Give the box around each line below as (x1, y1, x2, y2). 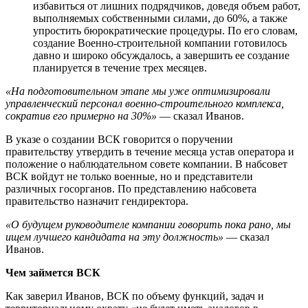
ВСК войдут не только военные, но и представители (5, 170, 253, 182)
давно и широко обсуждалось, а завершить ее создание (33, 49, 289, 61)
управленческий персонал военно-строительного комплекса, (5, 97, 284, 109)
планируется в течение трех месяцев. (33, 61, 207, 74)
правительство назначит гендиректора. (5, 195, 188, 207)
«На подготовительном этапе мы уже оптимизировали (5, 85, 270, 97)
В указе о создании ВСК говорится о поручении (5, 133, 233, 145)
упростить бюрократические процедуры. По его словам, (33, 24, 298, 36)
